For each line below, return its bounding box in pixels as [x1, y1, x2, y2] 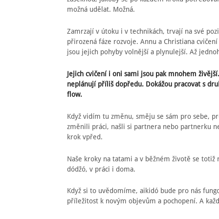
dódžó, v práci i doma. [67, 165, 135, 173]
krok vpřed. [67, 132, 103, 141]
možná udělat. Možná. [67, 5, 135, 14]
